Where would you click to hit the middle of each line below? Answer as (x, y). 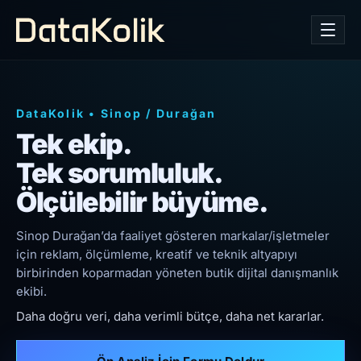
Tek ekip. (74, 144)
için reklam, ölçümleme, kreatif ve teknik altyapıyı (157, 254)
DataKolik (51, 113)
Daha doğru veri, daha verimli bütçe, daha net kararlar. (170, 316)
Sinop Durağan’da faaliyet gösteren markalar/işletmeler (173, 236)
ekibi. (31, 291)
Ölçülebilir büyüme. (142, 202)
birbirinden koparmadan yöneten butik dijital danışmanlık (177, 273)
